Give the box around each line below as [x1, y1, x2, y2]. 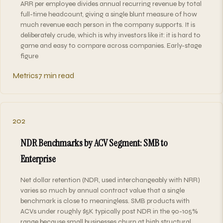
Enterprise [20, 152, 56, 165]
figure [20, 51, 38, 60]
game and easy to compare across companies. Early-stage [20, 41, 202, 50]
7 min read [38, 70, 74, 80]
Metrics [12, 70, 38, 80]
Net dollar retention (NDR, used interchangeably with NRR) [20, 175, 200, 184]
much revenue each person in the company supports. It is [20, 20, 195, 29]
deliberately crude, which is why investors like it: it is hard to [20, 30, 201, 39]
